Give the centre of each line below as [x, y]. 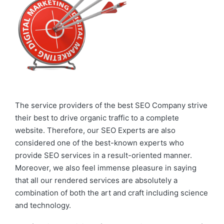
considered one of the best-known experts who [99, 142]
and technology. [43, 205]
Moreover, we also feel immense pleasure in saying [106, 167]
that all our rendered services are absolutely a [96, 180]
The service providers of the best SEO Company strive [111, 105]
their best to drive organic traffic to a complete [97, 117]
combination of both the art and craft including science [111, 192]
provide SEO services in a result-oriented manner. [103, 155]
